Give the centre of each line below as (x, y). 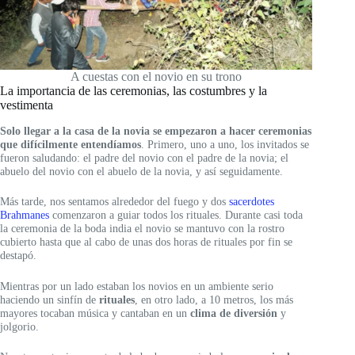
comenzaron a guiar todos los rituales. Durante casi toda (176, 215)
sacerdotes (252, 202)
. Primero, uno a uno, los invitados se (225, 144)
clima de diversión (234, 313)
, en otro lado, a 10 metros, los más (214, 299)
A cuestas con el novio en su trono (157, 77)
